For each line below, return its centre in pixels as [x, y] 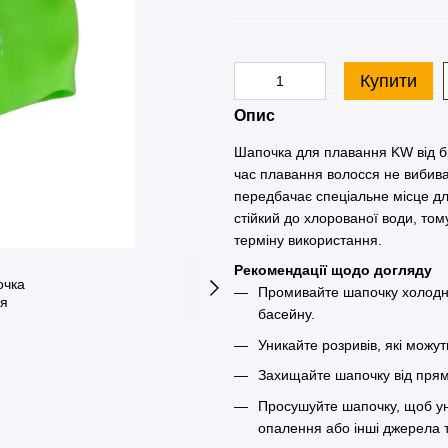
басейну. [286, 314]
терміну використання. [308, 240]
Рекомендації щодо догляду [333, 270]
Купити [388, 81]
